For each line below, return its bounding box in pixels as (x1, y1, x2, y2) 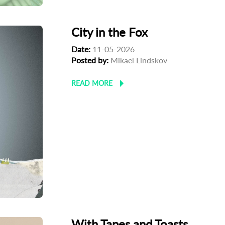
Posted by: (71, 55, 109, 65)
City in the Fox (71, 25, 148, 40)
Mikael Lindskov (108, 55, 168, 65)
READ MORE (71, 79, 113, 88)
